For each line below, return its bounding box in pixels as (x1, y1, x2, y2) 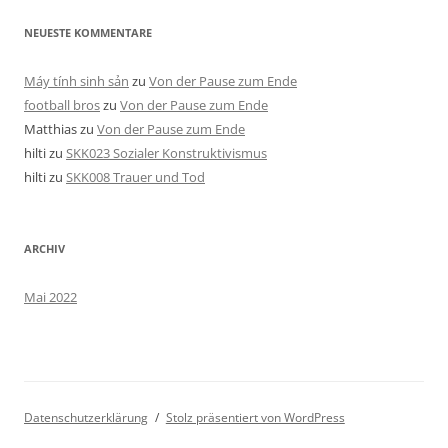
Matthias (24, 120, 77, 139)
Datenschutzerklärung (24, 409, 148, 427)
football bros (24, 96, 100, 115)
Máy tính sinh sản (24, 72, 129, 91)
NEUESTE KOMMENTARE (24, 25, 152, 41)
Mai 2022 (24, 288, 77, 307)
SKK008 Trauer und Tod (66, 168, 205, 187)
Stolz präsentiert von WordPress (165, 409, 345, 427)
